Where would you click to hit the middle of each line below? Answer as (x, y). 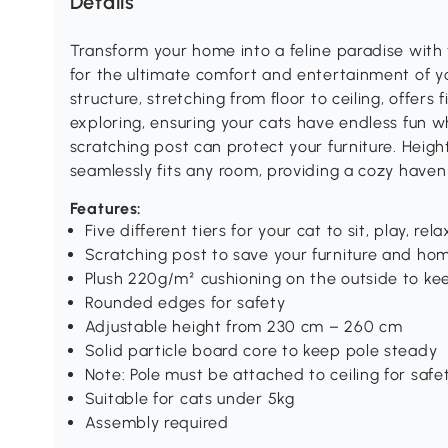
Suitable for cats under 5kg (189, 399)
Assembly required (156, 423)
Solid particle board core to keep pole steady (261, 351)
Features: (106, 209)
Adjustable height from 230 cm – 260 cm (243, 327)
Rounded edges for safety (185, 303)
